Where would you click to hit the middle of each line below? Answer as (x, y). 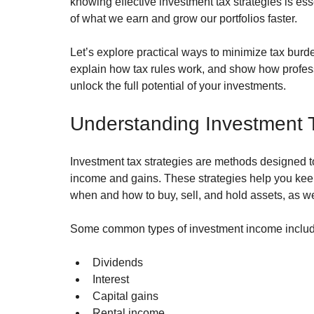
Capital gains (125, 296)
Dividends (118, 263)
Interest (111, 280)
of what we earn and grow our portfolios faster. (184, 19)
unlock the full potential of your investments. (178, 86)
